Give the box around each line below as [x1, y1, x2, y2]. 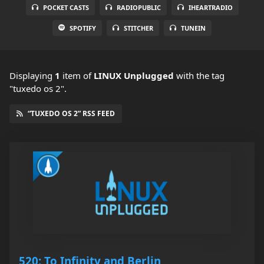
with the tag [174, 70, 225, 82]
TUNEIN [181, 24, 206, 33]
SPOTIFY [70, 24, 96, 33]
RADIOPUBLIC [116, 3, 161, 12]
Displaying [9, 70, 55, 82]
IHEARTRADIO [188, 3, 233, 12]
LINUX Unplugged [94, 70, 174, 82]
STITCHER [124, 24, 153, 33]
